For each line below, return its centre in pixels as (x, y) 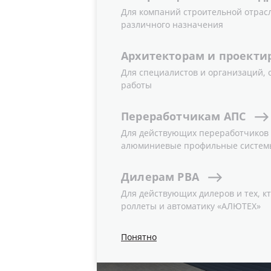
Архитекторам (163, 57)
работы (136, 85)
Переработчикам (171, 117)
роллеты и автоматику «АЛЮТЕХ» (191, 206)
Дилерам (148, 178)
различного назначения (172, 25)
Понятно (139, 237)
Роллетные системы (159, 254)
